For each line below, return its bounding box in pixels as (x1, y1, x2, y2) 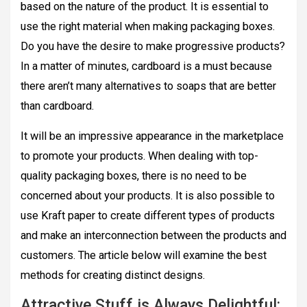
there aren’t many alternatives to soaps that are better (21, 79, 276, 93)
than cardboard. (21, 99, 94, 113)
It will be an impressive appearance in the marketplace (21, 130, 284, 143)
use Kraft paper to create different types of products (21, 209, 275, 223)
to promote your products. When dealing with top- (21, 149, 258, 163)
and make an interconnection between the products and (21, 229, 286, 243)
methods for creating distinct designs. (21, 269, 205, 282)
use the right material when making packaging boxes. (21, 20, 275, 34)
